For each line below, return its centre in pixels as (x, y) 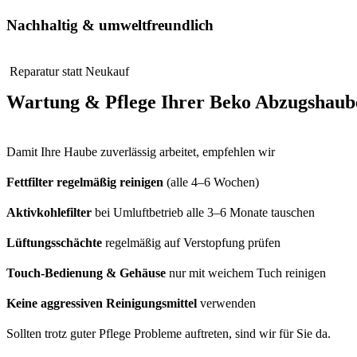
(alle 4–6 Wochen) (211, 182)
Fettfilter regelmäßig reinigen (85, 182)
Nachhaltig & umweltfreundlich (110, 25)
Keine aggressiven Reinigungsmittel (102, 304)
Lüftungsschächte (56, 243)
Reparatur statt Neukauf (68, 72)
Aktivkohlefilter (51, 213)
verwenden (226, 304)
